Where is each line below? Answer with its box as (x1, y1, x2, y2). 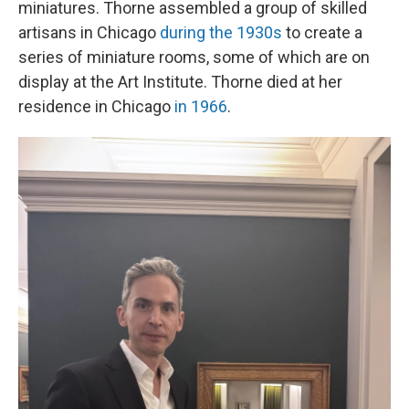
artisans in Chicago (18, 23, 160, 43)
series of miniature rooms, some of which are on (18, 47, 370, 68)
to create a (282, 23, 362, 43)
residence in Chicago (18, 97, 174, 117)
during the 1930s (160, 23, 282, 43)
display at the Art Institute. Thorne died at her (18, 72, 342, 92)
